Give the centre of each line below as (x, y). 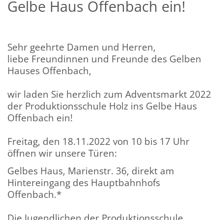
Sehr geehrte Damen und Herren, (82, 47)
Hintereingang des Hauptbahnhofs (84, 182)
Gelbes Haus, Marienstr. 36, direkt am (91, 170)
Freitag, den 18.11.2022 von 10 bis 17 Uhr (98, 141)
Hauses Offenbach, (49, 70)
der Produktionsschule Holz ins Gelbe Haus (102, 106)
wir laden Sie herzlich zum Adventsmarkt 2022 (109, 94)
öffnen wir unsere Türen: (62, 153)
